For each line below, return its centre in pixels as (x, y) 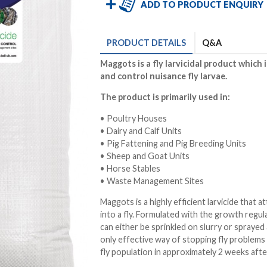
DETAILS (168, 43)
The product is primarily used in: (165, 97)
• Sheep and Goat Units (145, 156)
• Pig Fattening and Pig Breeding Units (173, 143)
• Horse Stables (131, 168)
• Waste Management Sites (153, 181)
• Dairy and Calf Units (141, 131)
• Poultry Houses (134, 118)
